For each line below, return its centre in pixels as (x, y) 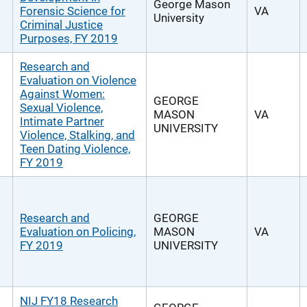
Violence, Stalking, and (77, 135)
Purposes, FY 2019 (69, 38)
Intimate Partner (62, 121)
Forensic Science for (73, 11)
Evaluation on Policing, (78, 232)
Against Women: (62, 94)
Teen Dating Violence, (75, 149)
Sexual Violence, (61, 108)
